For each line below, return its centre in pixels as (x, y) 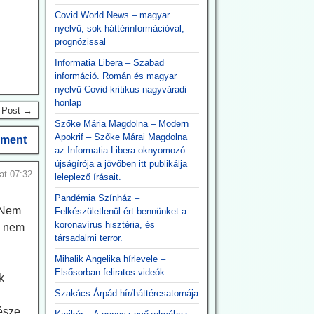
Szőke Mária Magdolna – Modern (121, 124)
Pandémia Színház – (97, 198)
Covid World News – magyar (112, 15)
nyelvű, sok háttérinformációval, (119, 28)
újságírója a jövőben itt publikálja (121, 164)
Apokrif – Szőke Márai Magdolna (121, 137)
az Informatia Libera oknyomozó (120, 150)
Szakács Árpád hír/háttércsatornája (126, 293)
